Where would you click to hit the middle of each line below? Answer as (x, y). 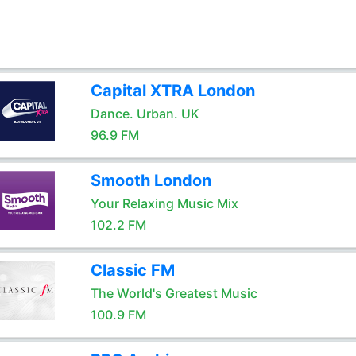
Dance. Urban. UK (145, 114)
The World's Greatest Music (174, 293)
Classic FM (132, 270)
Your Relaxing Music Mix (164, 203)
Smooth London (151, 180)
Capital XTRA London (172, 91)
